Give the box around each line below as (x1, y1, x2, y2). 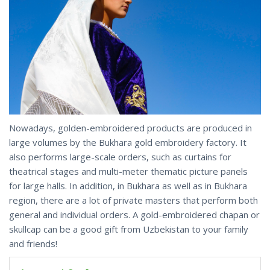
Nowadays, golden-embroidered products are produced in (9, 121, 252, 134)
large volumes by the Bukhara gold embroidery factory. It (9, 136, 246, 148)
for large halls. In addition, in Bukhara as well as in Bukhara (9, 179, 247, 192)
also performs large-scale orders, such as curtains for (9, 150, 231, 163)
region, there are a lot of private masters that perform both (9, 193, 258, 206)
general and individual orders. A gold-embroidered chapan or (9, 208, 260, 221)
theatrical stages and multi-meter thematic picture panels (9, 165, 248, 177)
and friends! (9, 237, 57, 250)
